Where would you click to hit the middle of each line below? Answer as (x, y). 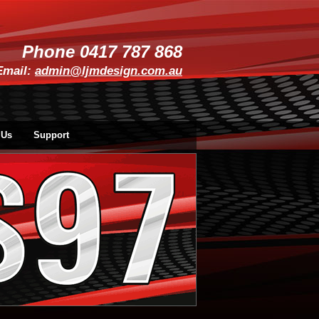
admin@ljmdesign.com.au (109, 71)
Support (51, 135)
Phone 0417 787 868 (102, 52)
